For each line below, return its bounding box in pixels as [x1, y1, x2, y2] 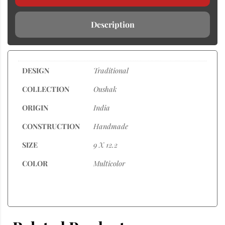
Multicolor [93, 158, 125, 168]
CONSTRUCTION [22, 121, 80, 131]
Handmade [93, 121, 128, 131]
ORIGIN [22, 102, 48, 113]
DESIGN [22, 65, 49, 75]
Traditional [93, 65, 129, 75]
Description [90, 19, 135, 30]
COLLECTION [22, 83, 69, 94]
